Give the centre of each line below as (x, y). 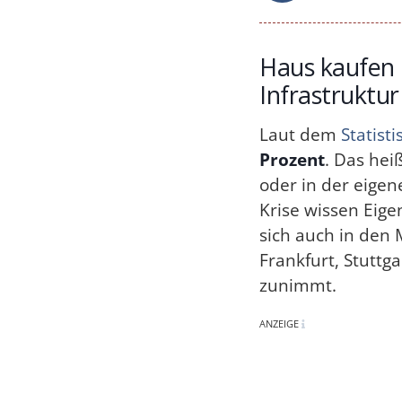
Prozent (293, 159)
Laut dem (301, 134)
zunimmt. (298, 285)
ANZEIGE (281, 323)
